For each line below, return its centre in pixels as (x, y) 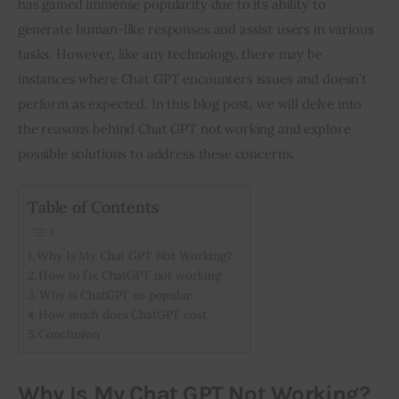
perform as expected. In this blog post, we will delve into (192, 104)
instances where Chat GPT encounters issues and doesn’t (194, 79)
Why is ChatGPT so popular (115, 294)
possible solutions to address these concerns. (157, 154)
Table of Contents (93, 207)
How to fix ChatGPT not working (130, 275)
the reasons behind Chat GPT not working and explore (186, 129)
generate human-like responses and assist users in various (198, 29)
